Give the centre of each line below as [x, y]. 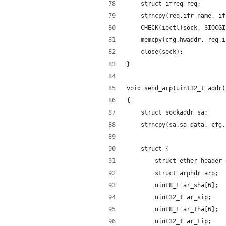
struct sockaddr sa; [167, 112]
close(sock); [155, 52]
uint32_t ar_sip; [169, 197]
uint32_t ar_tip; [169, 221]
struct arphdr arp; [173, 173]
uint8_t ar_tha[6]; [173, 209]
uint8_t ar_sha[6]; [173, 185]
